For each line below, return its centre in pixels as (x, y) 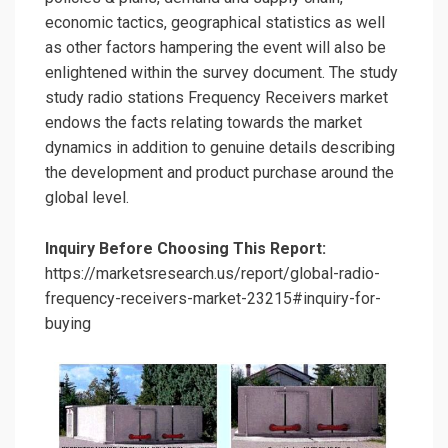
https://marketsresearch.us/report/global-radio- (212, 274)
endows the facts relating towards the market (203, 123)
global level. (87, 198)
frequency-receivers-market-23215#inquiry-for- (213, 299)
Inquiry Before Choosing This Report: (185, 249)
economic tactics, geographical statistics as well (215, 23)
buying (68, 324)
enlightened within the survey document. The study (221, 73)
